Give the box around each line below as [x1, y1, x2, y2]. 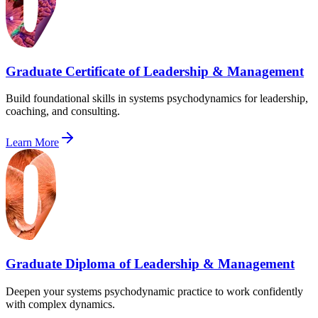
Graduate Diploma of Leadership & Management [6, 256, 295, 271]
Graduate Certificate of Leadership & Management [6, 63, 304, 79]
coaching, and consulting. [6, 105, 120, 118]
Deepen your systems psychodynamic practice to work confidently [6, 285, 303, 297]
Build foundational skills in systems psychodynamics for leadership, [6, 92, 308, 105]
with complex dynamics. [6, 297, 115, 310]
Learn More [6, 136, 59, 149]
